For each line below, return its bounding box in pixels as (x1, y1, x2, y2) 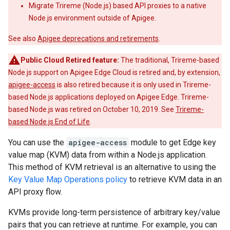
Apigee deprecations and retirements (37, 34, 159, 43)
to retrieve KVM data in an (127, 175, 222, 184)
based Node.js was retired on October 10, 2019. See (8, 105, 176, 113)
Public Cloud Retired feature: (21, 56, 119, 64)
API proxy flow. (8, 187, 62, 197)
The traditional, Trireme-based (119, 56, 219, 64)
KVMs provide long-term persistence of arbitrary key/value (8, 207, 220, 217)
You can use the (8, 138, 66, 147)
